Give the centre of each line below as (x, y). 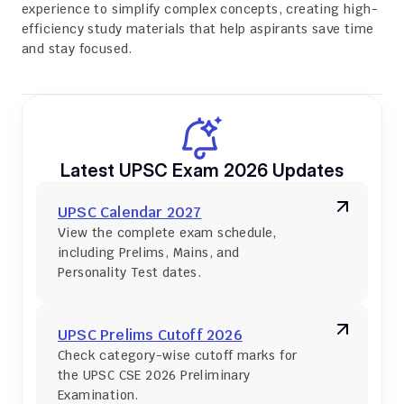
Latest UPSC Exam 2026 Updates (202, 170)
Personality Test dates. (130, 272)
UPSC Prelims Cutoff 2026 (150, 335)
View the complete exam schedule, (167, 233)
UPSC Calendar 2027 (130, 212)
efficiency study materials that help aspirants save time (198, 29)
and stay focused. (77, 49)
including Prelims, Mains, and (149, 252)
